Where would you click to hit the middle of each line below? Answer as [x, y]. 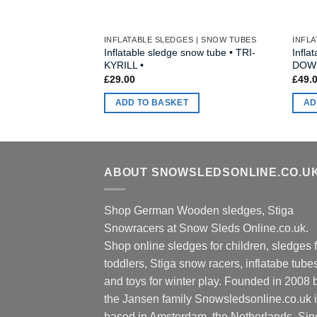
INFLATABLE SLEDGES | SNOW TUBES [180, 40]
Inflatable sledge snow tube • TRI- [179, 52]
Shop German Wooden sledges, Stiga [199, 211]
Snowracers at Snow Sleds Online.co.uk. [206, 229]
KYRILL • [123, 65]
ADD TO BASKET [152, 102]
